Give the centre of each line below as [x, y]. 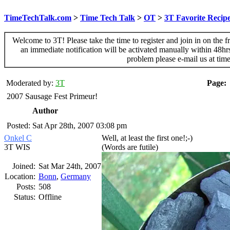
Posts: [27, 187]
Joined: [25, 166]
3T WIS [17, 147]
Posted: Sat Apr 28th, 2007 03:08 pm [66, 126]
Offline [50, 197]
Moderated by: [30, 83]
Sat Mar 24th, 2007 [70, 166]
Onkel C [18, 138]
